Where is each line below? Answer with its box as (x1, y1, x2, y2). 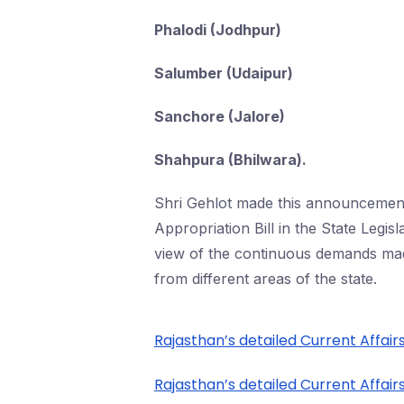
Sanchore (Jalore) (153, 107, 285, 125)
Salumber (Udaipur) (153, 64, 293, 82)
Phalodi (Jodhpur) (153, 21, 281, 39)
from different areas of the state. (153, 270, 377, 288)
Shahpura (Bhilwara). (153, 151, 307, 169)
